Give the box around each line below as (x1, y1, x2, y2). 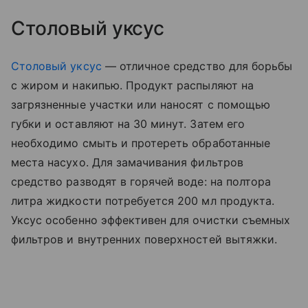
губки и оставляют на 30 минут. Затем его (11, 117, 245, 131)
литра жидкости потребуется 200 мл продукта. (11, 194, 275, 208)
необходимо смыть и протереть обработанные (11, 136, 270, 151)
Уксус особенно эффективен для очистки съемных (11, 213, 291, 228)
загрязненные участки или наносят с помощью (11, 98, 271, 112)
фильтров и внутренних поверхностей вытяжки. (11, 232, 281, 247)
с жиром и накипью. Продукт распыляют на (11, 78, 254, 93)
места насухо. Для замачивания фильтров (11, 155, 243, 170)
